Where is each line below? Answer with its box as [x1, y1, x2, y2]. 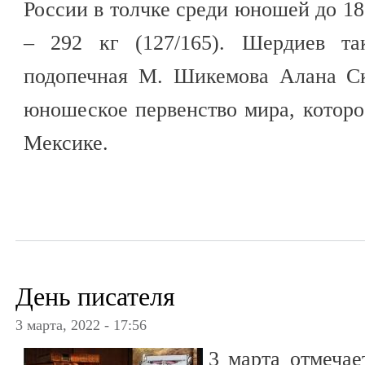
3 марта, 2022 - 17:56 [15, 316, 147, 333]
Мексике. [24, 131, 108, 156]
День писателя [15, 281, 175, 311]
